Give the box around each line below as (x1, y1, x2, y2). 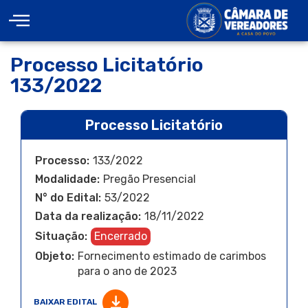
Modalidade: (35, 173, 100, 186)
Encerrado (94, 230, 147, 243)
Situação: (35, 230, 87, 243)
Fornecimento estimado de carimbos (78, 250, 266, 263)
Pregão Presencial (103, 173, 196, 186)
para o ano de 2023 (78, 265, 177, 278)
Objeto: (35, 250, 74, 263)
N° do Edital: (35, 191, 101, 204)
